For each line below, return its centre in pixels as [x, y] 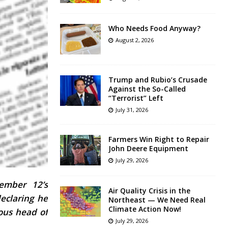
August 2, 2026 [134, 40]
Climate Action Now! [145, 209]
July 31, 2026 [132, 110]
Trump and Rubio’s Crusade [158, 80]
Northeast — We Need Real [157, 200]
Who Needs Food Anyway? [154, 28]
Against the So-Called [147, 89]
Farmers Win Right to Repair [159, 139]
